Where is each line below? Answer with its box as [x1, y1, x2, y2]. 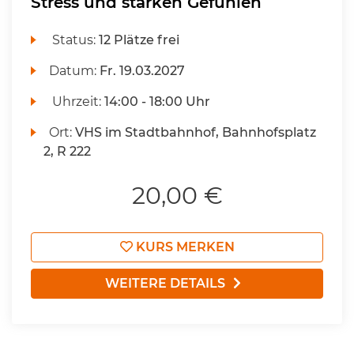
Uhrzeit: [49, 94, 105, 109]
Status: [49, 32, 100, 47]
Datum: [49, 63, 100, 78]
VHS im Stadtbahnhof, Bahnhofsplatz [75, 125, 317, 140]
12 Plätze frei [99, 32, 180, 47]
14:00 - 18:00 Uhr [104, 94, 211, 109]
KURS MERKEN [132, 239, 235, 254]
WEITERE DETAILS [105, 276, 225, 291]
